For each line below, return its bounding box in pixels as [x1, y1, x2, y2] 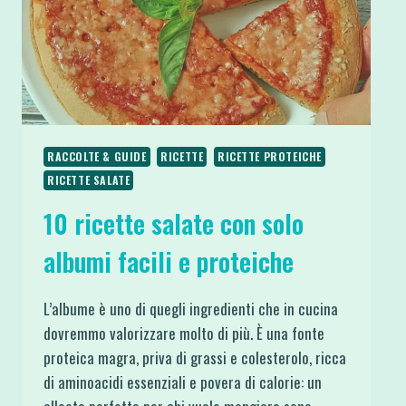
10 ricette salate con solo [43, 204, 304, 242]
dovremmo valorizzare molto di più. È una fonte [43, 321, 324, 344]
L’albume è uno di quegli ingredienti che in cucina [43, 296, 338, 320]
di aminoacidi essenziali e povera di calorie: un [43, 370, 322, 393]
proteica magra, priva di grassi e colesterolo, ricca [43, 345, 346, 369]
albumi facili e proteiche [43, 242, 294, 280]
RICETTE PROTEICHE [217, 148, 323, 164]
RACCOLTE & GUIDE [47, 148, 147, 164]
